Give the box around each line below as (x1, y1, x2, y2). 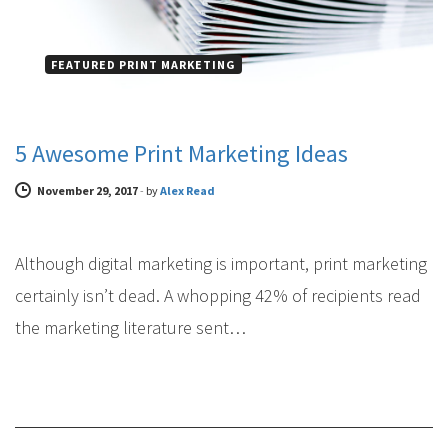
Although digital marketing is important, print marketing (15, 252, 427, 276)
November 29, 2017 (37, 183, 138, 199)
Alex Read (160, 183, 215, 199)
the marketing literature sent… (15, 316, 246, 340)
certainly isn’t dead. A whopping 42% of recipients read (15, 284, 421, 308)
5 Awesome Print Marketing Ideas (15, 138, 348, 170)
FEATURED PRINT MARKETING (51, 57, 236, 73)
